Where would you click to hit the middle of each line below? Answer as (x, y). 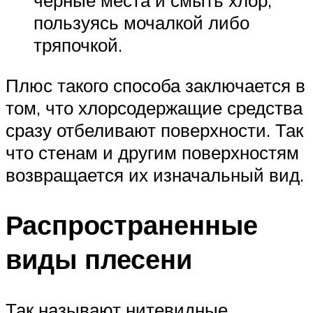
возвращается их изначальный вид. (155, 174)
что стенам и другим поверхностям (152, 152)
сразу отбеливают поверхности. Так (154, 130)
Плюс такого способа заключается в (155, 85)
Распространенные (132, 225)
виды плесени (99, 259)
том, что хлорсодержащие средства (154, 107)
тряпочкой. (78, 45)
